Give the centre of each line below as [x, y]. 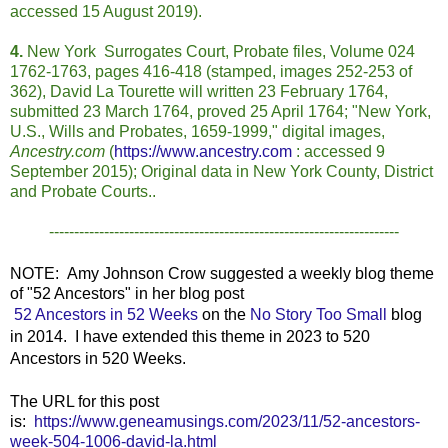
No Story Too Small [318, 315]
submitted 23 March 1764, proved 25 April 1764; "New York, [220, 112]
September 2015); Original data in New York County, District [221, 172]
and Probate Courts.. [83, 192]
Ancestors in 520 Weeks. [98, 359]
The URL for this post [84, 402]
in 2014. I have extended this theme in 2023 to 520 [190, 337]
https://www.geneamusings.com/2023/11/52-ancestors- [227, 422]
